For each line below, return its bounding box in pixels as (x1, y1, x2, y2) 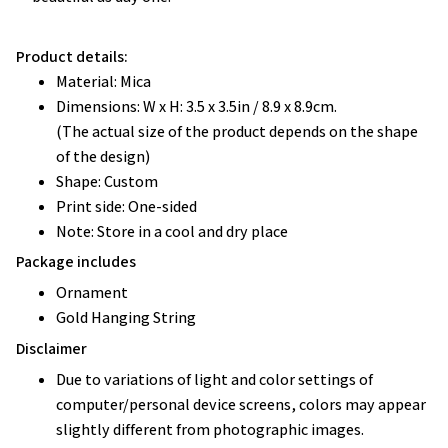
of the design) (56, 145, 150, 167)
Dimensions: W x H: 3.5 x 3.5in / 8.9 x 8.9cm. (56, 95, 337, 117)
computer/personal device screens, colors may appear (56, 394, 426, 416)
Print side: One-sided (56, 195, 197, 217)
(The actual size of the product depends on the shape (56, 120, 418, 142)
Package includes (16, 250, 136, 272)
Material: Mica (56, 70, 154, 92)
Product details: (16, 45, 128, 67)
